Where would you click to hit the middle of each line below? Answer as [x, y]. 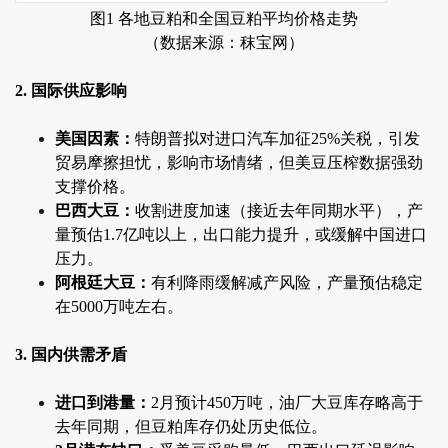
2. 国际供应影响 [71, 91]
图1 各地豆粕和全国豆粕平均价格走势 [224, 19]
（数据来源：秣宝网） [224, 43]
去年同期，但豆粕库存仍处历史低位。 [191, 427]
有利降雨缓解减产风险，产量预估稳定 [287, 283]
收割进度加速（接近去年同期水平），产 [279, 211]
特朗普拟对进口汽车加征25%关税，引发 [277, 139]
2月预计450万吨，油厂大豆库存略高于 [287, 403]
